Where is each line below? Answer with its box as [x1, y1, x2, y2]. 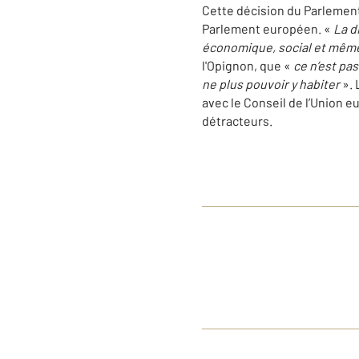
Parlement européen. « [202, 21, 333, 36]
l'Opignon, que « [202, 58, 293, 73]
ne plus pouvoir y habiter [202, 76, 342, 91]
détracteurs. [202, 113, 272, 128]
